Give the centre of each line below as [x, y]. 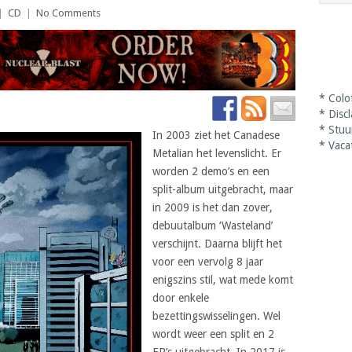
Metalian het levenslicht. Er [217, 153]
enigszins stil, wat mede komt [223, 279]
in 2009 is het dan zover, [213, 207]
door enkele [181, 297]
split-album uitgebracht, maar [223, 189]
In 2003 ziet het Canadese [216, 135]
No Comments [68, 13]
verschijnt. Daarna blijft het [217, 243]
